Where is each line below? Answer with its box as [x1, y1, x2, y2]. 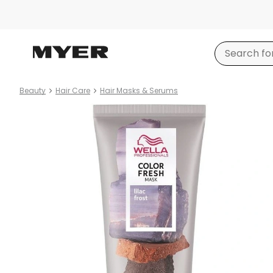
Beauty [19, 85, 46, 96]
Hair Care [55, 85, 90, 96]
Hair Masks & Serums [100, 85, 178, 96]
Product [19, 104, 59, 118]
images [19, 118, 55, 132]
